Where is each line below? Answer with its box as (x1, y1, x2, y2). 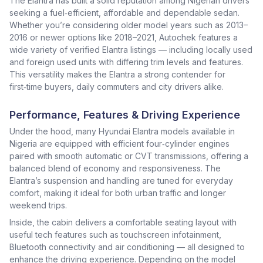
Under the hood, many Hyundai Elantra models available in (9, 126, 235, 136)
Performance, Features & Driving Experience (9, 109, 240, 121)
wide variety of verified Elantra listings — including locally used (9, 45, 252, 55)
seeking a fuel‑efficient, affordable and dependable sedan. (9, 8, 240, 18)
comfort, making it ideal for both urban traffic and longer (9, 188, 226, 198)
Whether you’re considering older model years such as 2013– (9, 20, 248, 30)
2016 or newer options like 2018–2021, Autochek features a (9, 32, 238, 42)
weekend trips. (9, 200, 67, 210)
